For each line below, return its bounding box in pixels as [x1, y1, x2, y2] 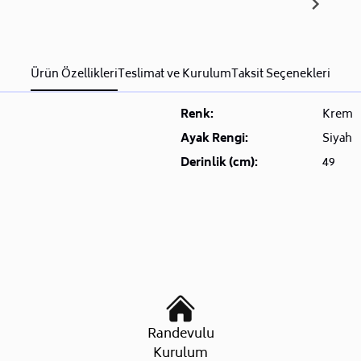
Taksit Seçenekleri [231, 64, 330, 85]
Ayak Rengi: [180, 129, 248, 150]
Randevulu [147, 323, 214, 346]
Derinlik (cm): [180, 153, 258, 174]
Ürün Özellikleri [31, 64, 118, 85]
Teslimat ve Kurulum [118, 64, 231, 85]
